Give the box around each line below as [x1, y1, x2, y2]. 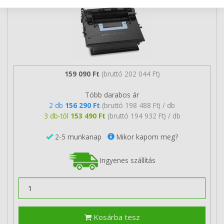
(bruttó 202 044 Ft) [101, 68, 160, 78]
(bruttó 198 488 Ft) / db [102, 100, 175, 110]
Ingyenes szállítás [98, 155, 155, 165]
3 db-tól [43, 110, 70, 120]
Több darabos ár [85, 89, 139, 99]
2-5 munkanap [53, 131, 107, 141]
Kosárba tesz [91, 212, 140, 222]
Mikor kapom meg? [114, 131, 178, 141]
